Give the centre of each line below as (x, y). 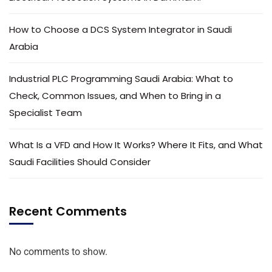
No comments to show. (58, 251)
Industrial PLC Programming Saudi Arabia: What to (121, 78)
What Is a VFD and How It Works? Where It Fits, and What (136, 144)
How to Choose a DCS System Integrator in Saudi (121, 29)
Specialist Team (46, 112)
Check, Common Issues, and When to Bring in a (115, 95)
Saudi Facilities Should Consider (80, 161)
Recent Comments (68, 211)
